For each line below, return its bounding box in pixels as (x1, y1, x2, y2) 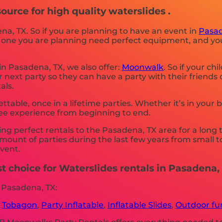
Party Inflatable (41, 200, 104, 210)
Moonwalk (122, 62, 164, 72)
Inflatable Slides (108, 200, 172, 210)
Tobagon (2, 200, 38, 210)
